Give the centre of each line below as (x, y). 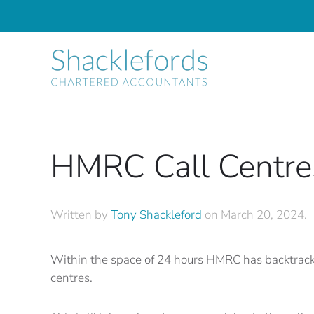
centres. (71, 278)
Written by (81, 215)
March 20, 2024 (262, 215)
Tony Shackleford (156, 215)
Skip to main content (82, 37)
